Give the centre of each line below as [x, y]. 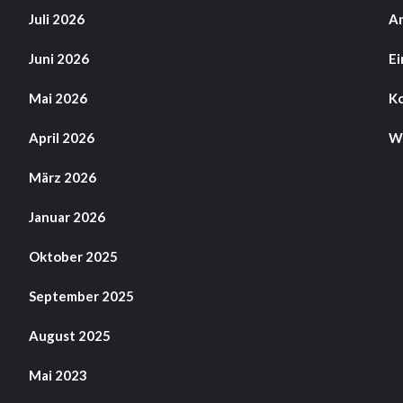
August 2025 [69, 336]
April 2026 [61, 138]
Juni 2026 [58, 59]
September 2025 [81, 296]
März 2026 [62, 178]
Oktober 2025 [73, 257]
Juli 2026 [56, 19]
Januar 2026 [67, 217]
